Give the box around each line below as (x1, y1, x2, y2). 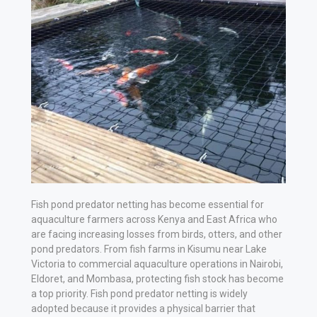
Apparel (21, 108, 66, 124)
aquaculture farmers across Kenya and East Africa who (31, 213, 277, 225)
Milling (21, 179, 60, 195)
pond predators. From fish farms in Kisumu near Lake (31, 243, 267, 255)
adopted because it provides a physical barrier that (31, 302, 255, 314)
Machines (21, 198, 76, 214)
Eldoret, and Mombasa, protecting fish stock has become (31, 272, 284, 284)
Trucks (21, 250, 58, 267)
